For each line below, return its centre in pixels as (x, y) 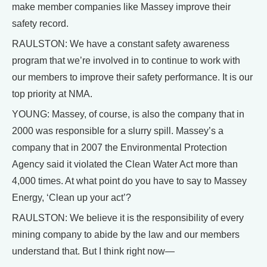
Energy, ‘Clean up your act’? (72, 197)
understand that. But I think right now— (93, 251)
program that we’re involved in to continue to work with (126, 60)
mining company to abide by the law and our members (126, 234)
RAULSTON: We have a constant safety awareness (121, 44)
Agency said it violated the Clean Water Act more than (125, 164)
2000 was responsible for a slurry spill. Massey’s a (118, 131)
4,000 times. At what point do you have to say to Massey (129, 181)
